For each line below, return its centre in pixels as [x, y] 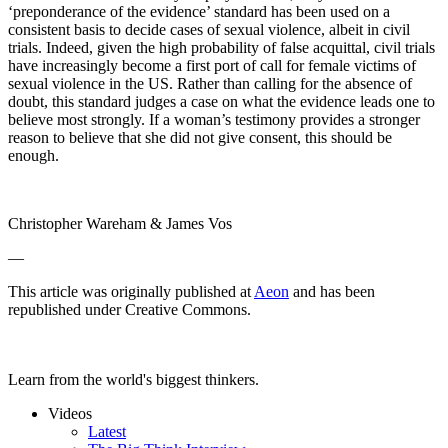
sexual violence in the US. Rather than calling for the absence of [210, 84]
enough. [33, 156]
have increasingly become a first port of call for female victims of [212, 66]
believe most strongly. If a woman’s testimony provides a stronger [214, 120]
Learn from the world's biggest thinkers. [133, 380]
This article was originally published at [131, 292]
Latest [107, 432]
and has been [332, 292]
